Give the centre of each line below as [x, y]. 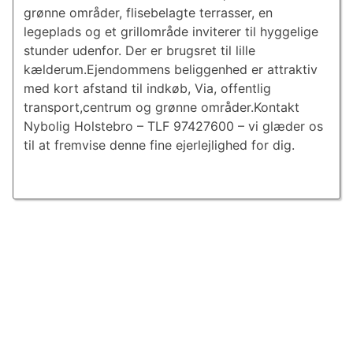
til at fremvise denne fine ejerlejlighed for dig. [159, 145]
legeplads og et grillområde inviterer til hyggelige [171, 32]
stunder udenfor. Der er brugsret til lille [139, 51]
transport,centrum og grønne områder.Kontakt [161, 108]
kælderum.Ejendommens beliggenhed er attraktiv [170, 70]
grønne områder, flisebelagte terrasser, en [148, 13]
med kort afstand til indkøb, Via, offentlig [147, 89]
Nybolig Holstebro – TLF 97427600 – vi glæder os [173, 126]
